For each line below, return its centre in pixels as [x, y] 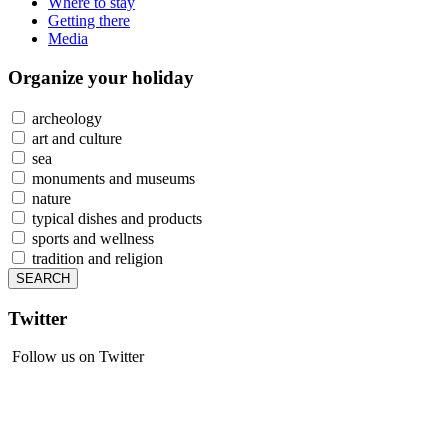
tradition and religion [95, 258]
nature [49, 198]
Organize [48, 78]
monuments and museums [111, 178]
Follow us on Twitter [76, 357]
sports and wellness [91, 238]
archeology [65, 118]
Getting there [89, 21]
